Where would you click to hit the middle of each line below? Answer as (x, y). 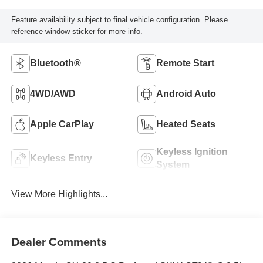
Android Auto (186, 94)
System (173, 165)
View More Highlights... (59, 194)
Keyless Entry (61, 159)
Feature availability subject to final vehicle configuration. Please (119, 20)
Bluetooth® (55, 63)
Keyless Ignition (192, 152)
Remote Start (185, 63)
